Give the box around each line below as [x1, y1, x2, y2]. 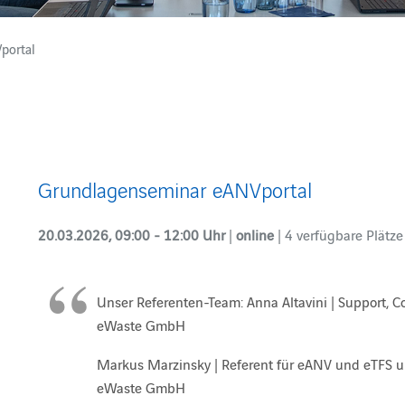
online [235, 224, 278, 244]
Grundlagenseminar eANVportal [37, 174, 312, 203]
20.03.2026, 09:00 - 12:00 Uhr [37, 224, 229, 244]
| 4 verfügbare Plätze [277, 224, 403, 244]
